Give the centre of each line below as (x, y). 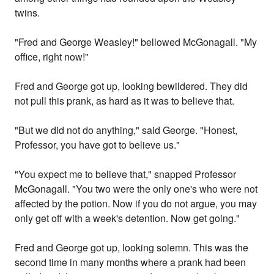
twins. (28, 13)
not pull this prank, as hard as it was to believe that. (125, 101)
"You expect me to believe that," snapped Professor (126, 174)
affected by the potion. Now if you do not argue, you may (136, 204)
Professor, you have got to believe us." (98, 145)
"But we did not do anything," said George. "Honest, (126, 130)
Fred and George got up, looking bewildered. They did (131, 86)
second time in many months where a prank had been (131, 262)
